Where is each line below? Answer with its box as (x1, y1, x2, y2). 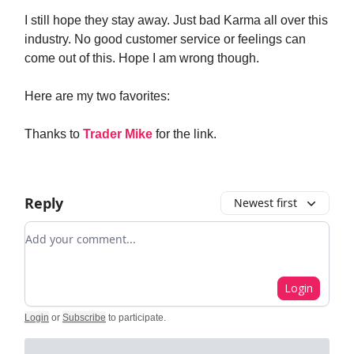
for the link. (156, 127, 217, 141)
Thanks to (24, 127, 83, 141)
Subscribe (62, 312, 106, 323)
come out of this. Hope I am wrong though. (24, 51, 259, 65)
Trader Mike (83, 127, 156, 141)
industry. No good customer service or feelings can (24, 32, 306, 46)
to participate (108, 312, 164, 323)
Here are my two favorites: (24, 89, 170, 103)
